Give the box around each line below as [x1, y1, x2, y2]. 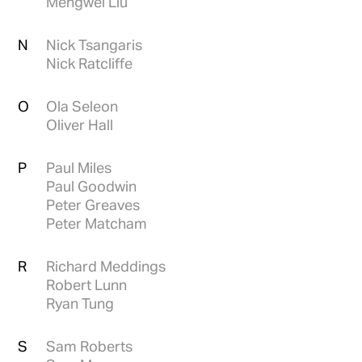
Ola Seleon [46, 99, 119, 113]
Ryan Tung [82, 296, 115, 310]
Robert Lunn [46, 277, 128, 292]
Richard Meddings [46, 259, 166, 273]
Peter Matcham [46, 216, 148, 230]
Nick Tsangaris [78, 37, 143, 52]
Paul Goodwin [46, 179, 137, 193]
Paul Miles [46, 160, 112, 175]
